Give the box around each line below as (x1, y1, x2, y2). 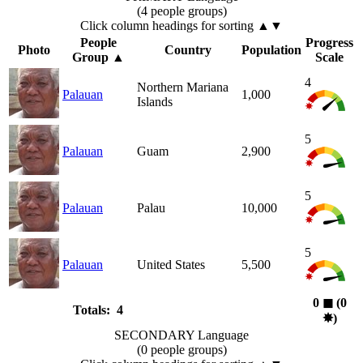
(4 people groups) (136, 4, 227, 19)
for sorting (201, 19, 254, 33)
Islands (137, 95, 173, 109)
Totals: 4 (73, 303, 123, 318)
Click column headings (80, 19, 201, 33)
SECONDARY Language (114, 328, 249, 343)
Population (241, 43, 301, 58)
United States (137, 258, 205, 272)
